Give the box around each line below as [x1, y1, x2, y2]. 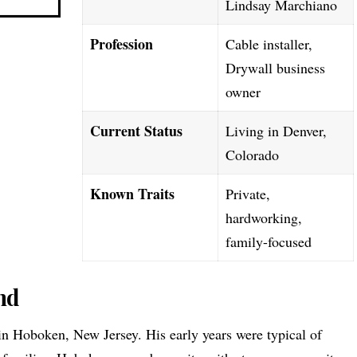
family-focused [226, 232, 312, 251]
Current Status [90, 120, 183, 141]
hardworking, [226, 208, 303, 227]
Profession [90, 33, 154, 54]
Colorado [226, 145, 280, 164]
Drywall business [226, 58, 326, 77]
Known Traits [90, 183, 175, 204]
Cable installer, [226, 34, 313, 53]
